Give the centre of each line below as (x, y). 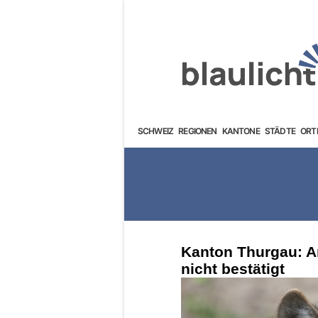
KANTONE (241, 131)
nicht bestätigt (233, 269)
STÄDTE (280, 131)
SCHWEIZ (155, 131)
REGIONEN (198, 131)
